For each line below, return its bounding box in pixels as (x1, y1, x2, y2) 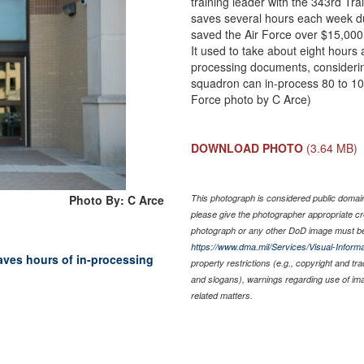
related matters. (191, 288, 253, 301)
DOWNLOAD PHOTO (191, 139, 304, 156)
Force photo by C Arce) (191, 90, 312, 107)
